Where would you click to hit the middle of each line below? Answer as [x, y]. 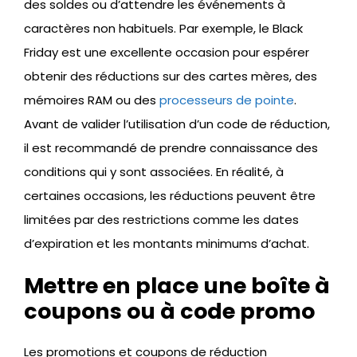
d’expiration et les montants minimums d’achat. [167, 243]
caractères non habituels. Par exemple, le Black [163, 28]
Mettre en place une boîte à [177, 286]
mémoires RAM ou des [92, 100]
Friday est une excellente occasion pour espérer [167, 52]
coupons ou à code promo [169, 312]
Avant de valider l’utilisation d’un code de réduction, [177, 124]
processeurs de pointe [227, 100]
